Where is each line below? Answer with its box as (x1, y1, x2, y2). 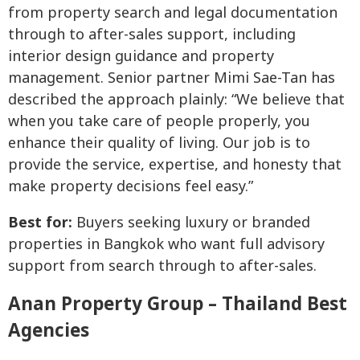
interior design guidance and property (8, 46, 274, 68)
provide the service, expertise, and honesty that (8, 154, 342, 177)
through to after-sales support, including (8, 24, 296, 47)
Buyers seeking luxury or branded (72, 212, 310, 235)
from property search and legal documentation (8, 2, 337, 25)
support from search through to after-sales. (8, 256, 317, 278)
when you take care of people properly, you (8, 111, 310, 133)
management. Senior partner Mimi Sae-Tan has (8, 67, 335, 90)
